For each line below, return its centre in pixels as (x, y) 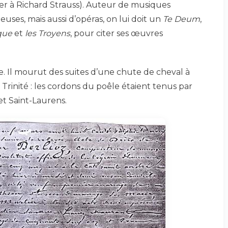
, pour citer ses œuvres (117, 33)
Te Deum (181, 19)
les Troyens (48, 33)
